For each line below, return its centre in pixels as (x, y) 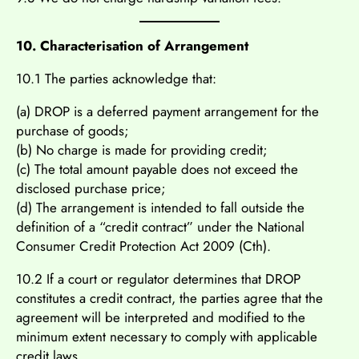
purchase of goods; (73, 130)
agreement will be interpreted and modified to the (161, 317)
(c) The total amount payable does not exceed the (157, 169)
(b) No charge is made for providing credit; (142, 149)
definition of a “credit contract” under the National (160, 226)
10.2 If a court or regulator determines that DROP (158, 278)
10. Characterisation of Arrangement (132, 45)
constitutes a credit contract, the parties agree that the (169, 298)
